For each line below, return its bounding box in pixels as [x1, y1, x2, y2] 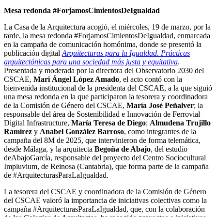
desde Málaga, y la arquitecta [4, 145, 94, 154]
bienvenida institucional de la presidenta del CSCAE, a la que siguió [4, 84, 212, 93]
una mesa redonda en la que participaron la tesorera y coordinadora [4, 93, 208, 101]
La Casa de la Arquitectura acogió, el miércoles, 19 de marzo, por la [4, 23, 211, 31]
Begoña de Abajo [94, 145, 151, 154]
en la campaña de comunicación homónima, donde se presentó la [4, 40, 201, 49]
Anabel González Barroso [40, 127, 124, 136]
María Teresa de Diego [71, 119, 146, 127]
